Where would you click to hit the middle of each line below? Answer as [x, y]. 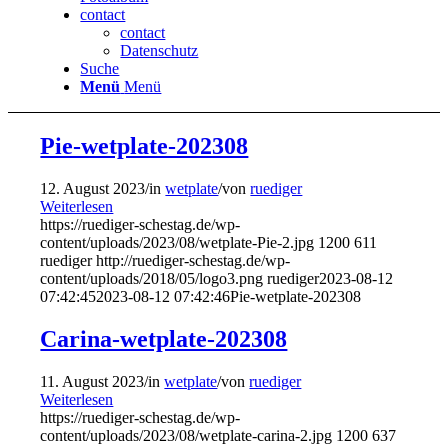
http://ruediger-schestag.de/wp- [193, 260]
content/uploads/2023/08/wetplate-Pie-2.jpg [177, 242]
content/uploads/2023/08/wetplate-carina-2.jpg [186, 435]
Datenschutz [159, 50]
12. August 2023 [93, 188]
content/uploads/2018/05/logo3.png [152, 278]
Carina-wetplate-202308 [164, 338]
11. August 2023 [92, 381]
